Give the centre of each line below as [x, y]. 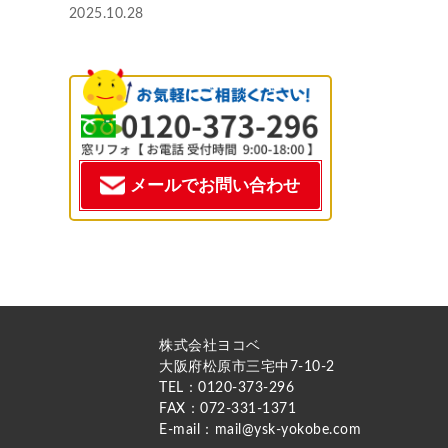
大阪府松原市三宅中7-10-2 [247, 367]
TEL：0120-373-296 [226, 388]
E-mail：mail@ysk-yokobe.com [260, 430]
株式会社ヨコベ [210, 346]
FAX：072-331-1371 [227, 409]
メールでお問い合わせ [215, 186]
